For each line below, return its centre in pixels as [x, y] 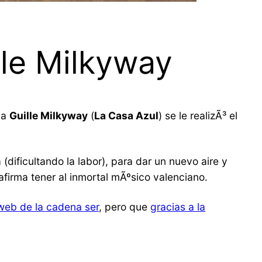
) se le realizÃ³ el [198, 116]
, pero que [125, 207]
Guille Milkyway [49, 116]
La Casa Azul [126, 116]
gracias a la [178, 207]
